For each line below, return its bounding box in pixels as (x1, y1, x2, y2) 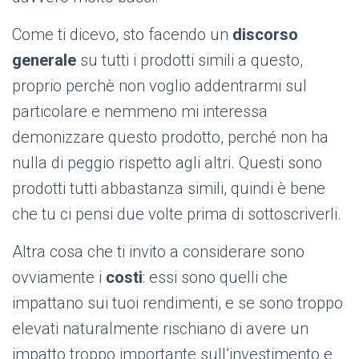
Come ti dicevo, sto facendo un (12, 25, 228, 45)
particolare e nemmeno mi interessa (12, 102, 268, 122)
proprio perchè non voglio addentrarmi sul (12, 76, 307, 96)
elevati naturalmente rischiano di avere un (12, 319, 309, 339)
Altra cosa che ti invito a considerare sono (12, 242, 305, 262)
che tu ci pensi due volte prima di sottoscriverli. (12, 204, 341, 224)
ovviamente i (12, 268, 106, 288)
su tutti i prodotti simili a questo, (76, 50, 303, 71)
